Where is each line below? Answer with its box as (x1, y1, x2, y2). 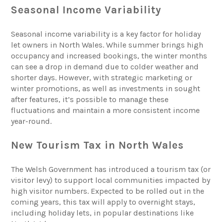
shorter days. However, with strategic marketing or (11, 73, 193, 83)
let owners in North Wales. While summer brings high (11, 40, 204, 50)
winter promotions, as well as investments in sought (11, 84, 201, 94)
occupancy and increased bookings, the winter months (11, 51, 208, 61)
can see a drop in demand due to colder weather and (11, 62, 199, 72)
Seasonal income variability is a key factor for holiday (11, 29, 201, 39)
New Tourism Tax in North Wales (11, 139, 184, 152)
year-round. (11, 116, 52, 126)
